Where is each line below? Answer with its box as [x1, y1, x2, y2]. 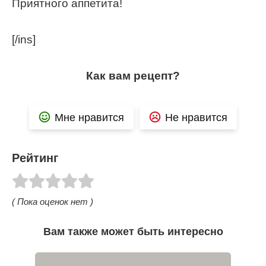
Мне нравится [55, 112, 124, 124]
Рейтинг [12, 151, 58, 165]
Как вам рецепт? [86, 69, 180, 83]
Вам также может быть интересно [43, 226, 223, 238]
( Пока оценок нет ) [12, 197, 93, 207]
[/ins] [12, 33, 36, 46]
